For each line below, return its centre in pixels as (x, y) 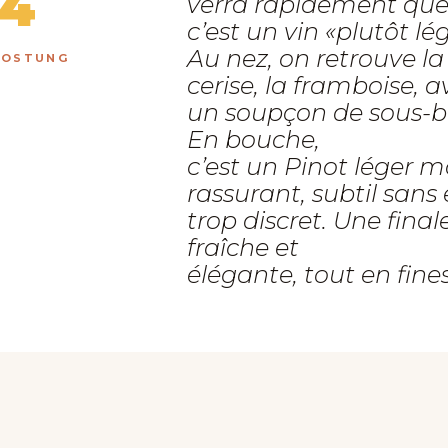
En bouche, (253, 139)
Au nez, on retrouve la (315, 58)
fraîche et (243, 247)
